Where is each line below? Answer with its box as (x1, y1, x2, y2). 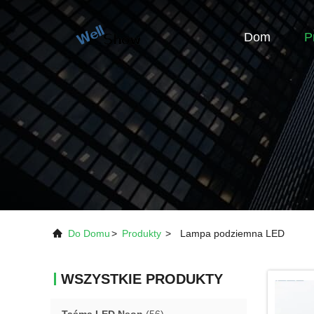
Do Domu (68, 228, 110, 239)
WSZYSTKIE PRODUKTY (61, 271, 223, 287)
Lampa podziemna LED (180, 228, 285, 239)
